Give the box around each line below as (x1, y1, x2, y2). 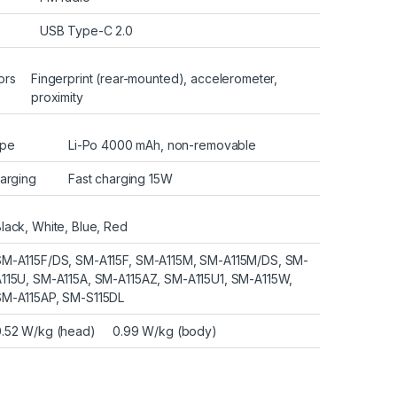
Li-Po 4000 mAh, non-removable (68, 136, 256, 152)
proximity (31, 89, 83, 105)
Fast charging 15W (68, 170, 173, 186)
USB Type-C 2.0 (40, 22, 134, 38)
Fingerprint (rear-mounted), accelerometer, (31, 70, 278, 86)
